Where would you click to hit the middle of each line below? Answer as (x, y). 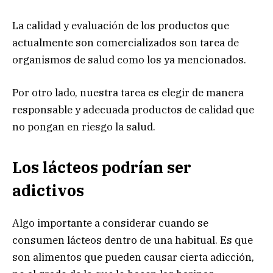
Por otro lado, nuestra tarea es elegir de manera (128, 92)
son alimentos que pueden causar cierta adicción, (133, 257)
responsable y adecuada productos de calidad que (133, 109)
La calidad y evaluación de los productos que (121, 25)
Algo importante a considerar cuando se (110, 223)
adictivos (48, 191)
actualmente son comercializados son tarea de (126, 42)
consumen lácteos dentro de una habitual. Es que (133, 240)
